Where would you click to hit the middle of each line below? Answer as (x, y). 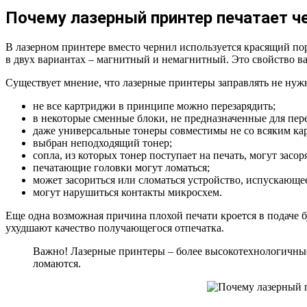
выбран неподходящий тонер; (102, 143)
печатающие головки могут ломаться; (121, 167)
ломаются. (57, 263)
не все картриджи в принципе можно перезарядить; (154, 106)
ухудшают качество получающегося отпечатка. (115, 228)
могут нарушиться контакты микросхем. (127, 192)
